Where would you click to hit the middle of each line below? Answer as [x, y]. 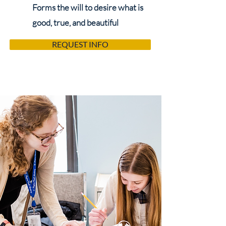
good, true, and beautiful [75, 22]
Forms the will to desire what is [88, 7]
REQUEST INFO [80, 44]
